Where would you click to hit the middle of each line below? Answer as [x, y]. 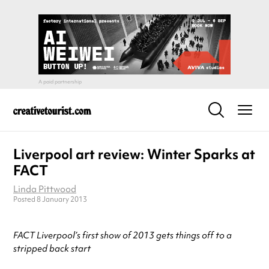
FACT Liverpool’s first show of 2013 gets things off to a [122, 235]
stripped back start [52, 249]
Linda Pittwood [45, 189]
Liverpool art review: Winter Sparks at [134, 154]
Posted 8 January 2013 [50, 199]
